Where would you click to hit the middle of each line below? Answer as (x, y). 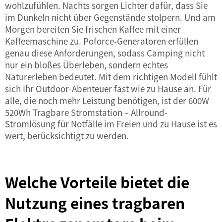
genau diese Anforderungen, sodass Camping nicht (105, 53)
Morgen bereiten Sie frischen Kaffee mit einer (93, 29)
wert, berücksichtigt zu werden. (67, 136)
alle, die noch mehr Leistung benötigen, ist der (97, 100)
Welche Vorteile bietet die (97, 182)
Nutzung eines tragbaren (95, 203)
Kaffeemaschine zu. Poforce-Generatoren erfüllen (102, 41)
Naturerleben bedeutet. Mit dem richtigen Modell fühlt (111, 77)
